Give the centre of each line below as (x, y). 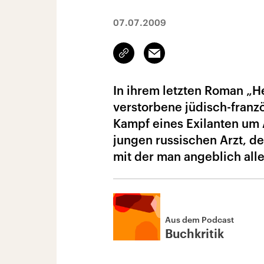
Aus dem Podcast (199, 220)
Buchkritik (194, 235)
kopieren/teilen (152, 58)
